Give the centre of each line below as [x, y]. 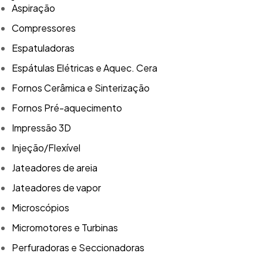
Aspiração [33, 8]
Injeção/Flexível [46, 147]
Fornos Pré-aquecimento [67, 107]
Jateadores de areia [55, 167]
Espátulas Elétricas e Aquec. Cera [85, 68]
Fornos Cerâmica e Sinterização [81, 87]
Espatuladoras [43, 48]
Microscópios [41, 207]
